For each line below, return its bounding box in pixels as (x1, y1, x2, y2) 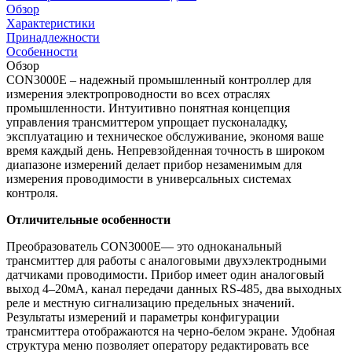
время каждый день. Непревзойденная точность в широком (6, 143, 324, 157)
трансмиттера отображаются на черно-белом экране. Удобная (6, 324, 335, 338)
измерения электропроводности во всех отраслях (6, 86, 270, 101)
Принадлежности (6, 30, 100, 44)
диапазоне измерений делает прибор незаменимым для (6, 157, 302, 171)
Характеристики (6, 16, 95, 30)
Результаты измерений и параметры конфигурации (6, 310, 280, 324)
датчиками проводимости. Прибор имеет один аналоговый (6, 267, 324, 281)
